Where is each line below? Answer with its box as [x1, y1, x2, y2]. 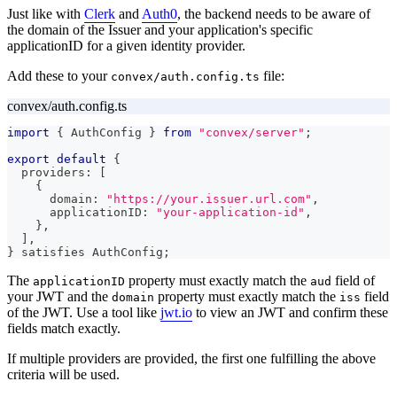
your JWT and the [7, 288, 112, 304]
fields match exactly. [7, 320, 121, 336]
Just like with [7, 5, 84, 21]
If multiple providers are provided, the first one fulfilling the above [7, 350, 376, 366]
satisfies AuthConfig [14, 245, 163, 259]
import [7, 125, 50, 139]
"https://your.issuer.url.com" [106, 191, 312, 206]
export [7, 152, 50, 166]
